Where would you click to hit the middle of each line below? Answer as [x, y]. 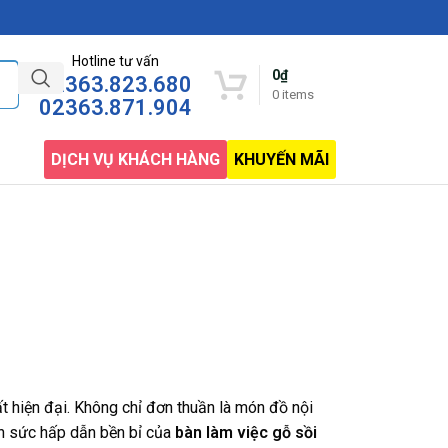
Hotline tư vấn [115, 61]
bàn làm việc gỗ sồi [246, 433]
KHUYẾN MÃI [281, 159]
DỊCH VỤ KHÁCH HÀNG [135, 159]
